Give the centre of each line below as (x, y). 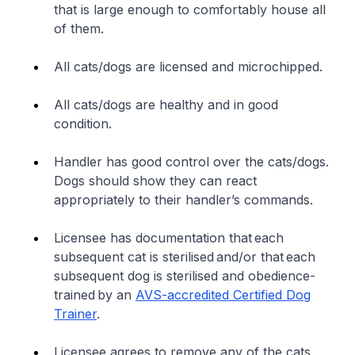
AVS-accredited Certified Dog (223, 295)
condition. (85, 124)
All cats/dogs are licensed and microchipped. (190, 67)
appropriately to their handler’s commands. (185, 200)
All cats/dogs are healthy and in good (166, 105)
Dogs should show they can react (155, 181)
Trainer (75, 314)
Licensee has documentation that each (169, 238)
